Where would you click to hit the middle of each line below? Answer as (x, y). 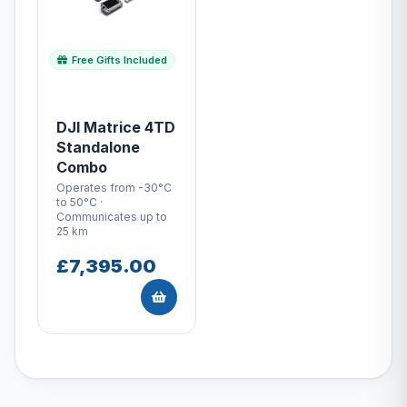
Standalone (98, 147)
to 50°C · (79, 202)
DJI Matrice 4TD (116, 127)
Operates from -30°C (114, 187)
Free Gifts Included (118, 60)
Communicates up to (112, 216)
